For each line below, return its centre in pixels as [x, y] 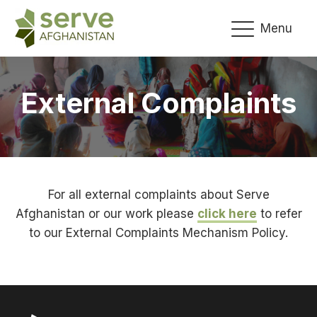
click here [227, 214]
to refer [279, 214]
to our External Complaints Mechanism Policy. [158, 233]
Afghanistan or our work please [106, 214]
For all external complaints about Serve [158, 195]
